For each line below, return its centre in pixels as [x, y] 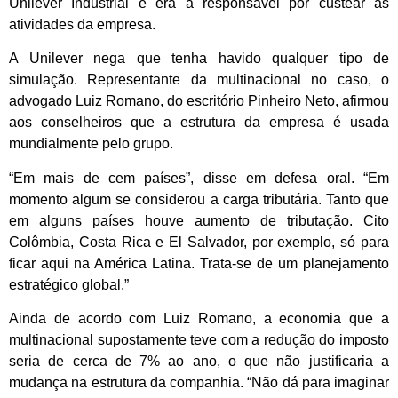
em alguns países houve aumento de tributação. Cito [199, 220]
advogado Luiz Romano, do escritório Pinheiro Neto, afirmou [199, 101]
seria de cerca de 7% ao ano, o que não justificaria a [199, 361]
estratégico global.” [69, 284]
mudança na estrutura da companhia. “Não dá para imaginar [199, 382]
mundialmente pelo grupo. [91, 144]
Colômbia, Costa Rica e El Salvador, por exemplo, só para [199, 242]
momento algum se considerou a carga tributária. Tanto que [199, 199]
